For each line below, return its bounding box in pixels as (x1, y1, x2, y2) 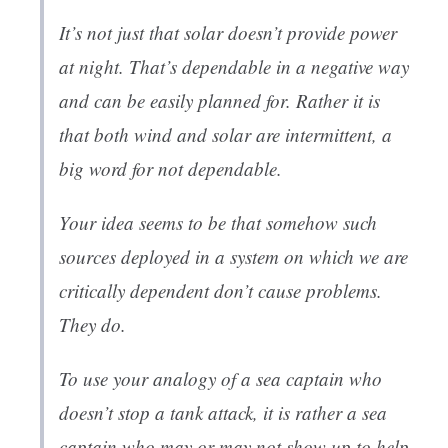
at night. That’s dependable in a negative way (59, 54, 409, 80)
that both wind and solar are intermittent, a (59, 122, 392, 148)
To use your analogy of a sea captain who (59, 366, 382, 392)
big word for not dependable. (59, 156, 282, 182)
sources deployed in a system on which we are (59, 244, 408, 270)
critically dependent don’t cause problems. (59, 278, 382, 304)
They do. (59, 312, 126, 338)
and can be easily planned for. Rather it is (59, 88, 380, 114)
